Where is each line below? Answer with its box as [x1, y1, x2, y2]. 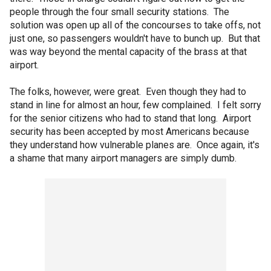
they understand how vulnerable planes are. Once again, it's [10, 139, 260, 151]
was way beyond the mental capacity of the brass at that [10, 46, 247, 57]
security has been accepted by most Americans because [10, 126, 249, 137]
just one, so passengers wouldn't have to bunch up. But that [10, 33, 260, 44]
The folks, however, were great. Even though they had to [10, 86, 246, 97]
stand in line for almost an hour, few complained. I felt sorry [10, 99, 261, 111]
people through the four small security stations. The [10, 6, 229, 18]
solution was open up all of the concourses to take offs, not [10, 19, 261, 31]
